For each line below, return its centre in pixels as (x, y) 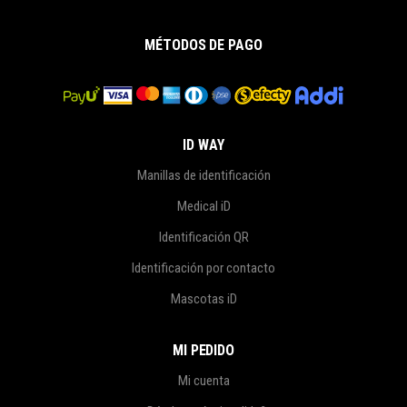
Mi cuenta (203, 381)
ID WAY (203, 145)
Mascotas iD (203, 299)
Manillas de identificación (203, 175)
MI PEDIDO (203, 350)
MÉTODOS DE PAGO (203, 45)
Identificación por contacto (203, 268)
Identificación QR (203, 237)
